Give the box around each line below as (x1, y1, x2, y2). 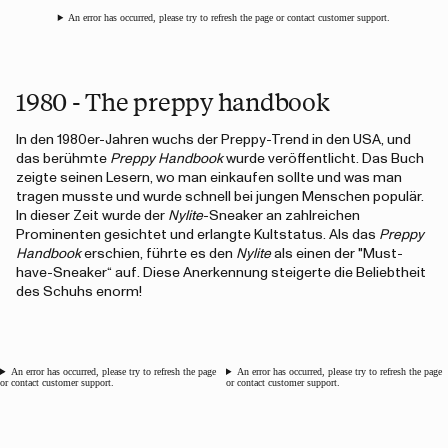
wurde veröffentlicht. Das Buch (223, 152, 424, 166)
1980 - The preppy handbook (16, 85, 330, 117)
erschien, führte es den (81, 247, 236, 261)
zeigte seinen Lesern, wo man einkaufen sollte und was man (16, 171, 402, 185)
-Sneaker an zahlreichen (203, 209, 360, 223)
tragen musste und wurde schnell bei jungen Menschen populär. (16, 190, 424, 204)
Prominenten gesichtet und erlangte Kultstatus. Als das (16, 228, 379, 242)
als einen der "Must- (271, 247, 403, 261)
